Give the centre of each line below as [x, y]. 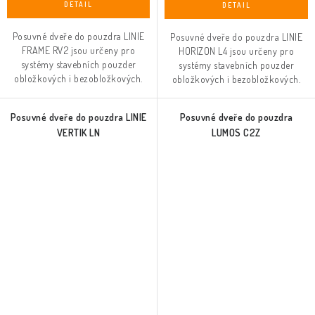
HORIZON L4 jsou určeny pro [236, 51]
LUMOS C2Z [236, 133]
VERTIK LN [78, 133]
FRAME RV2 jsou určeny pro [78, 50]
